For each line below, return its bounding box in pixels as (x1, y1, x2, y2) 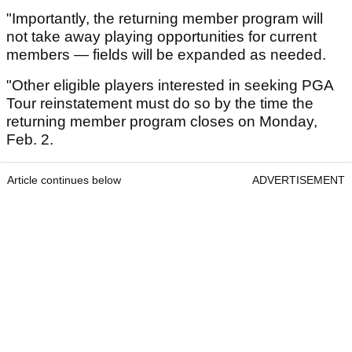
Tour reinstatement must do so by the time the (6, 95, 313, 112)
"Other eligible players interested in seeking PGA (6, 77, 333, 94)
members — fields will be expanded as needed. (6, 46, 326, 64)
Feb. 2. (6, 131, 57, 148)
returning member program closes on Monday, (6, 113, 317, 130)
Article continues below (7, 174, 121, 187)
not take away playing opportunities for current (6, 28, 317, 46)
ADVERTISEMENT (252, 174, 345, 187)
